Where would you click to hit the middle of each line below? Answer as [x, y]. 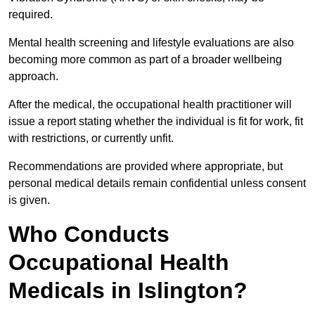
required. [32, 15]
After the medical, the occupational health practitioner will [150, 105]
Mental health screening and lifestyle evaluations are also [151, 43]
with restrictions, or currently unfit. [92, 139]
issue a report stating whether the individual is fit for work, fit [156, 122]
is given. [29, 200]
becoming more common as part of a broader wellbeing [145, 60]
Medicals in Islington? [128, 291]
